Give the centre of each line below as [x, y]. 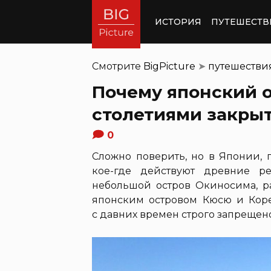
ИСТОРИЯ [178, 21]
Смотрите [118, 66]
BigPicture [169, 66]
